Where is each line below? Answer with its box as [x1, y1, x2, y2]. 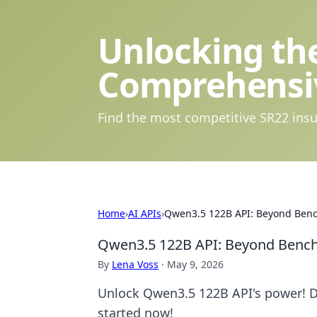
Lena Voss [112, 258, 158, 271]
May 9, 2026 [167, 258, 224, 271]
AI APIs [128, 207, 161, 220]
